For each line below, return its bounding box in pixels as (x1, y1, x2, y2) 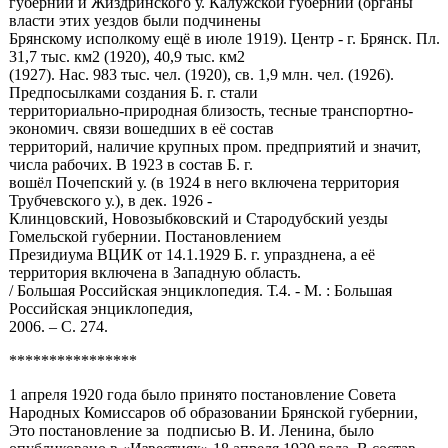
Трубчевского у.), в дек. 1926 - (8, 192, 212, 210)
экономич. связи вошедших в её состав (8, 120, 274, 138)
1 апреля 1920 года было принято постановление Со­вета (8, 386, 396, 404)
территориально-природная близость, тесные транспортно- (8, 102, 413, 120)
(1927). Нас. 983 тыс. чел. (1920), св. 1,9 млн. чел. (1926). (8, 66, 394, 84)
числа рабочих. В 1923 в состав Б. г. (8, 156, 253, 174)
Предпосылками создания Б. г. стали (8, 84, 258, 102)
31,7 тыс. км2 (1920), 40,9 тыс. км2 (8, 48, 245, 66)
